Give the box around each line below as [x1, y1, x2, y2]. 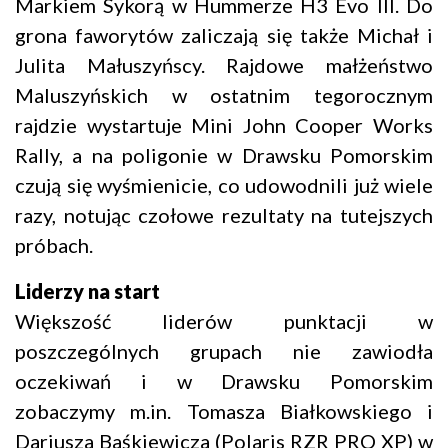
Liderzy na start [15, 279, 160, 304]
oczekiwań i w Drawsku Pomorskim [15, 369, 433, 394]
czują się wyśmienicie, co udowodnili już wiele [15, 173, 433, 198]
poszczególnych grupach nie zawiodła [15, 339, 433, 364]
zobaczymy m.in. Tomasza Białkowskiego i [15, 399, 433, 424]
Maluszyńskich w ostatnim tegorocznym [15, 83, 433, 108]
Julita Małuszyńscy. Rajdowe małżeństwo [15, 53, 433, 78]
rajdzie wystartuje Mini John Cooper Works [15, 113, 433, 138]
